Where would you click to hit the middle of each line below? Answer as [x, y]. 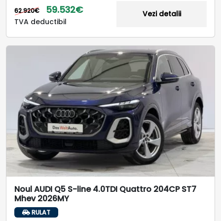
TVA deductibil [40, 22]
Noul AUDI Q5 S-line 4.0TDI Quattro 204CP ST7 [105, 189]
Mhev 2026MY [42, 198]
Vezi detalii [162, 14]
